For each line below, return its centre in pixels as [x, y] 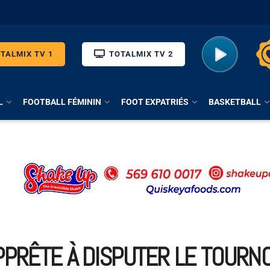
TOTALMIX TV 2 [140, 54]
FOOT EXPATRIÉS [155, 102]
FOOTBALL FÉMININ [62, 102]
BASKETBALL [235, 102]
